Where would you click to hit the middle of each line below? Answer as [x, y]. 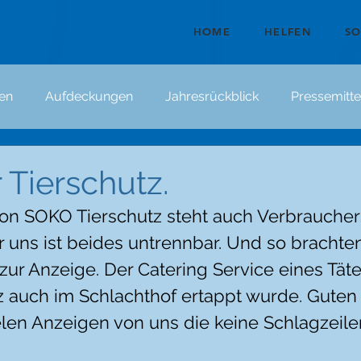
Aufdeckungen [89, 96]
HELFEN [288, 31]
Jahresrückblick [212, 96]
